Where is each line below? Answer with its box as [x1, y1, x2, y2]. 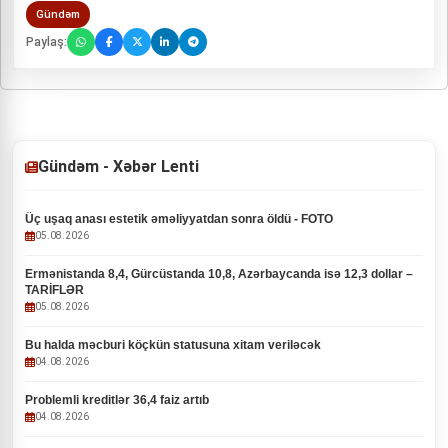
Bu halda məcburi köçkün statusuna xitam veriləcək [25, 338, 321, 352]
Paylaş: [26, 34, 67, 49]
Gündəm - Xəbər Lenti [38, 157, 199, 176]
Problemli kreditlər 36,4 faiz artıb [25, 393, 209, 407]
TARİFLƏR [25, 283, 84, 297]
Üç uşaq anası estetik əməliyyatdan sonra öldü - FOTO [25, 212, 333, 226]
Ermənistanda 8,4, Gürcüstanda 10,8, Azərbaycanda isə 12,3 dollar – [25, 267, 413, 281]
